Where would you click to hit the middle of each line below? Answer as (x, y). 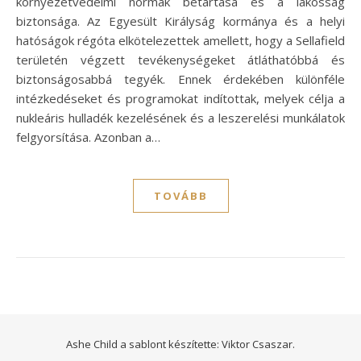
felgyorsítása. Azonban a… (88, 137)
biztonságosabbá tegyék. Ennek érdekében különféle (180, 79)
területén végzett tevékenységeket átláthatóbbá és (180, 60)
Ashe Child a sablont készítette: (144, 344)
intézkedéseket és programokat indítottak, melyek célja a (180, 99)
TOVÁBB (180, 196)
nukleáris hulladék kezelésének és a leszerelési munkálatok (180, 118)
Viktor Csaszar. (258, 344)
